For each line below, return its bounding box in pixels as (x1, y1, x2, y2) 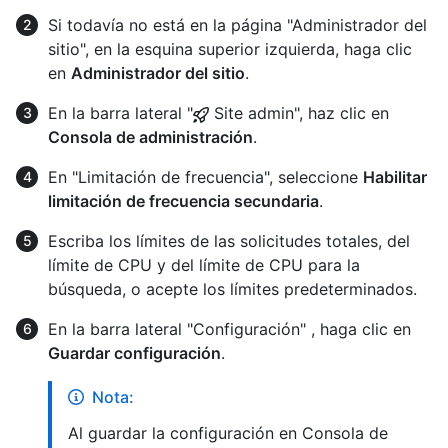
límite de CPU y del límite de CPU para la (48, 254, 360, 275)
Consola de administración (48, 126, 253, 147)
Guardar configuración (48, 342, 221, 363)
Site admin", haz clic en (209, 102, 389, 123)
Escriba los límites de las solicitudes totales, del (48, 230, 410, 251)
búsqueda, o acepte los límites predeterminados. (48, 278, 417, 299)
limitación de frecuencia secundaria (48, 190, 319, 211)
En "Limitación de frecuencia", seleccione (48, 166, 363, 187)
